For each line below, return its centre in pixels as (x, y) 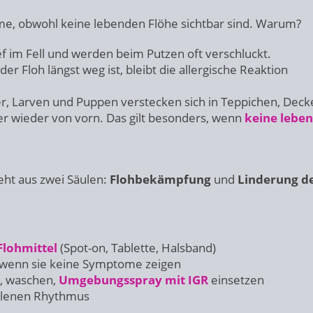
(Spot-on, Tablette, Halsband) (138, 248)
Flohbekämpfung (160, 179)
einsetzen (238, 280)
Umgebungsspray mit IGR (133, 280)
